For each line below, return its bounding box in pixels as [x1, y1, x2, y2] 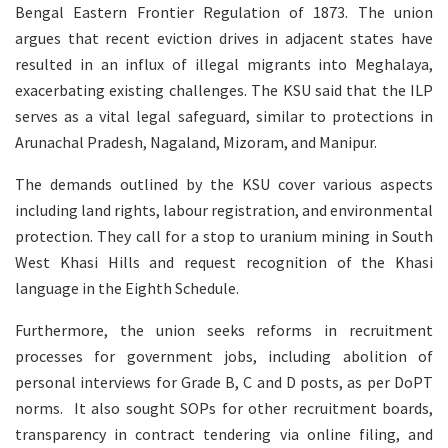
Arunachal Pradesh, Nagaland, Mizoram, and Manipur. [15, 131, 377, 152]
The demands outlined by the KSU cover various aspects [15, 173, 433, 194]
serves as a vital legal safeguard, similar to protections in [15, 105, 433, 126]
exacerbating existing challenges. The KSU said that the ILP [15, 79, 433, 100]
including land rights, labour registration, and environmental [15, 199, 433, 220]
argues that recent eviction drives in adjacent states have [15, 27, 433, 48]
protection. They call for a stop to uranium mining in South [15, 225, 433, 246]
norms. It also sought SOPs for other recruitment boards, [15, 397, 433, 418]
